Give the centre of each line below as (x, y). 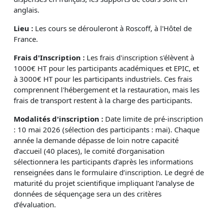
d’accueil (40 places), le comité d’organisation (89, 151)
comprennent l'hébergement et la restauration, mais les (107, 90)
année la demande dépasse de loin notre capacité (96, 140)
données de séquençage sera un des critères (88, 194)
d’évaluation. (35, 205)
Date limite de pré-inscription (154, 119)
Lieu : (23, 28)
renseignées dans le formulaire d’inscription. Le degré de (109, 173)
